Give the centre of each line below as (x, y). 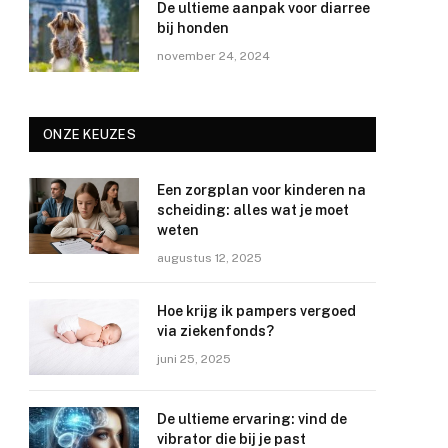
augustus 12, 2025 (209, 258)
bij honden (193, 28)
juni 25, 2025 (194, 359)
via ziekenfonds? (215, 331)
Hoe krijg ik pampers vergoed (256, 311)
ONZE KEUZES (89, 135)
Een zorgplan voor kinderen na (261, 190)
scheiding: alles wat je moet (253, 210)
